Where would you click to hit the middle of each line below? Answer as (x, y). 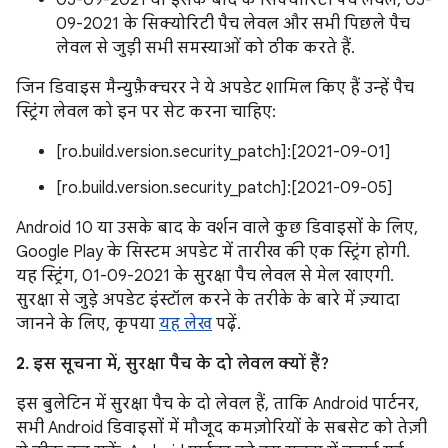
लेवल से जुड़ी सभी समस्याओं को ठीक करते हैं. (205, 48)
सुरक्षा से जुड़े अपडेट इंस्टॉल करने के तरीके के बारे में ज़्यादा (208, 300)
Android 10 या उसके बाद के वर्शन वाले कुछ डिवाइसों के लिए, (217, 228)
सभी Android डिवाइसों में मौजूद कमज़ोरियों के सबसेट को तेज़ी (221, 428)
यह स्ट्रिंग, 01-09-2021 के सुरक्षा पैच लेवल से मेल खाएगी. (205, 276)
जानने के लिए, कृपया (87, 324)
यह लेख (185, 324)
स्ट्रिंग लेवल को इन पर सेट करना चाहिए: (146, 112)
